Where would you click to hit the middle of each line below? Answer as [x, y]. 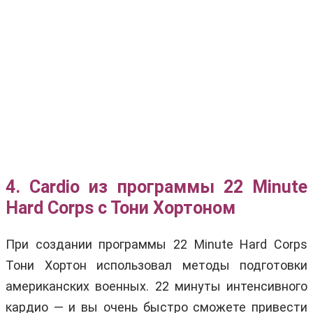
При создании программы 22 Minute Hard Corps [156, 244]
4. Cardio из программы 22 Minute [156, 187]
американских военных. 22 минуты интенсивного [156, 286]
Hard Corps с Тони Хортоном [121, 208]
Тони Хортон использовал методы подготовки [156, 265]
